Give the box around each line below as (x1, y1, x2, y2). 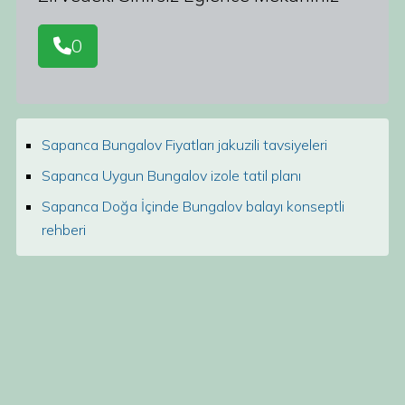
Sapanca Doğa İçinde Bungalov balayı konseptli (42, 197, 344, 215)
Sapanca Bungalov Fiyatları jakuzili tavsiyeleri (42, 136, 327, 154)
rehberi (42, 221, 86, 239)
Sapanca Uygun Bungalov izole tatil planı (42, 166, 301, 184)
